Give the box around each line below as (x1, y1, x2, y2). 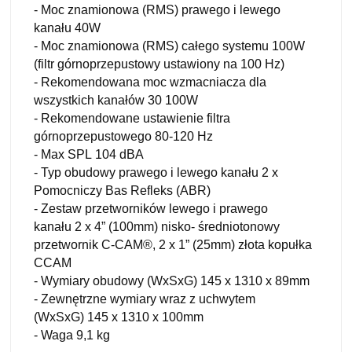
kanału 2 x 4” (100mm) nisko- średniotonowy (34, 219, 280, 233)
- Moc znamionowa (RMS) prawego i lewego (34, 2, 280, 16)
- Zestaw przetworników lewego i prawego (34, 201, 268, 215)
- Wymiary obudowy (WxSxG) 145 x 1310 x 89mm (34, 273, 310, 288)
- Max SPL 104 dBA (34, 147, 144, 161)
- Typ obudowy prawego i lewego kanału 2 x (34, 165, 278, 179)
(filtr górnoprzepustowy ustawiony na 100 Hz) (34, 57, 284, 71)
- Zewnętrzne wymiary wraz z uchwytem (34, 291, 255, 306)
